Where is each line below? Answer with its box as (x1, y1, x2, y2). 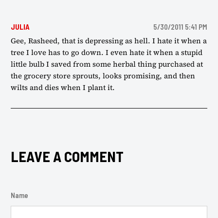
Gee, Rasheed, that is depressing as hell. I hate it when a (11, 36, 207, 46)
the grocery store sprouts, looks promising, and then (11, 71, 196, 81)
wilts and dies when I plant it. (11, 82, 115, 93)
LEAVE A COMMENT (11, 147, 124, 165)
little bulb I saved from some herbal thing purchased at (11, 59, 203, 70)
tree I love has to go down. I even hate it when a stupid (11, 47, 203, 58)
